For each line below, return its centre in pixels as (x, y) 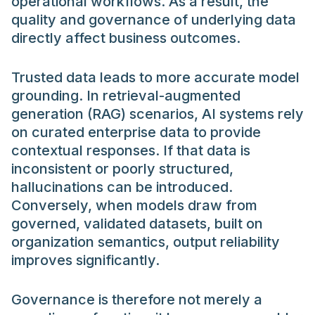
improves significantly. (85, 260)
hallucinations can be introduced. (122, 187)
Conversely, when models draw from (134, 205)
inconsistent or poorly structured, (122, 168)
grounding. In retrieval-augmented (126, 95)
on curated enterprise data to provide (136, 132)
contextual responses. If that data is (131, 150)
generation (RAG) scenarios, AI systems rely (157, 114)
